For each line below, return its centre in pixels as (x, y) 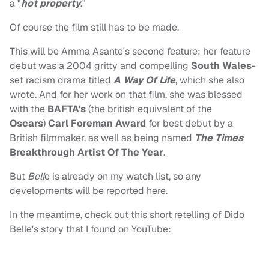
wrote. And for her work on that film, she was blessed (126, 95)
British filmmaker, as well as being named (102, 138)
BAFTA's (65, 109)
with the (27, 109)
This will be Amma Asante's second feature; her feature (130, 52)
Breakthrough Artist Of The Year (86, 153)
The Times (219, 138)
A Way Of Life (144, 80)
